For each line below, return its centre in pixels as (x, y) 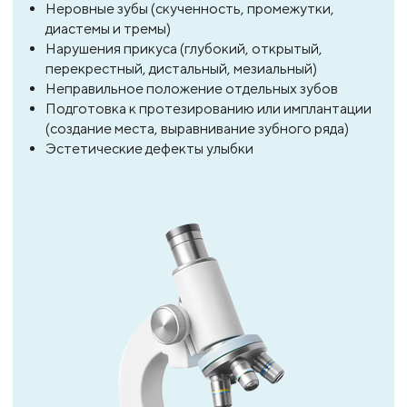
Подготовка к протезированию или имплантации (208, 108)
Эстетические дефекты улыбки (149, 148)
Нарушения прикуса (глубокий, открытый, (184, 48)
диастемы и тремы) (108, 28)
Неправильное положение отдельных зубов (192, 88)
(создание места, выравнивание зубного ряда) (197, 128)
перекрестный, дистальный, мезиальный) (181, 68)
